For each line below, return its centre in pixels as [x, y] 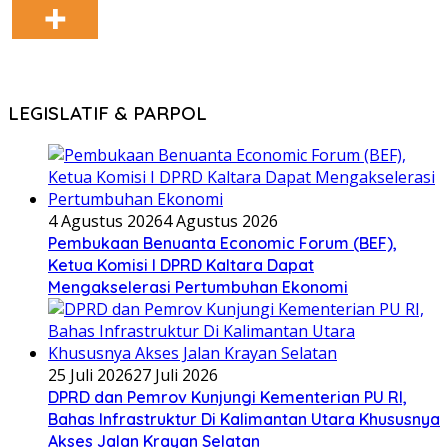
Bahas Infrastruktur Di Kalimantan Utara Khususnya [244, 419]
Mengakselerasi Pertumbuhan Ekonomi [198, 287]
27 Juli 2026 [175, 375]
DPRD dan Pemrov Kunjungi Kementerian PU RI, [227, 397]
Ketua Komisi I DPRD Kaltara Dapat [181, 265]
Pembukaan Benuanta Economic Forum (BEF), [222, 243]
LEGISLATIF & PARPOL [107, 113]
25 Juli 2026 [90, 375]
